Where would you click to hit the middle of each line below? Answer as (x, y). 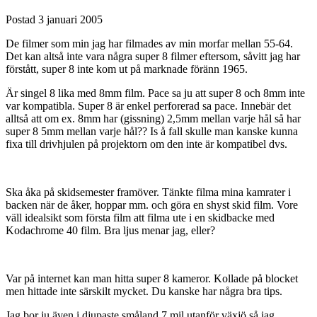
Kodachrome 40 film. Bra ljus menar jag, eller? (110, 230)
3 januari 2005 (70, 19)
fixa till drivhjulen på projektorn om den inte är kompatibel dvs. (146, 144)
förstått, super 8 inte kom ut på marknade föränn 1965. (127, 69)
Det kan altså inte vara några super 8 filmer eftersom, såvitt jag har (153, 56)
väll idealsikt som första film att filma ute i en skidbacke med (140, 217)
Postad (22, 19)
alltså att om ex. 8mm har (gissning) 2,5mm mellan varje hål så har (153, 118)
